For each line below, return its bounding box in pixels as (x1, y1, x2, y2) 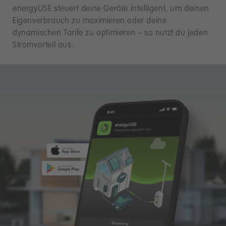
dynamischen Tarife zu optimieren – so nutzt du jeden (13, 29, 208, 37)
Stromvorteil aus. (13, 41, 74, 49)
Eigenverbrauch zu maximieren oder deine (13, 17, 167, 25)
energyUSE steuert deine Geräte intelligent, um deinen (13, 5, 209, 13)
